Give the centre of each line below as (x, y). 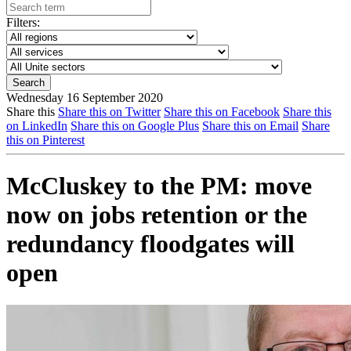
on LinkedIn (37, 126)
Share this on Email (250, 126)
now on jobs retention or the (157, 215)
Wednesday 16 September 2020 (85, 98)
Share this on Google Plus (135, 126)
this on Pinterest (45, 140)
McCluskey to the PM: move (159, 186)
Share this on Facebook (222, 112)
